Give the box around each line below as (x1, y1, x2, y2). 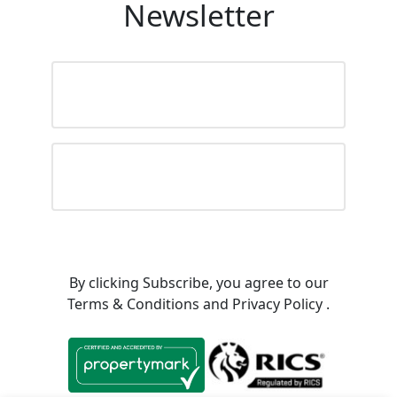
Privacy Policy (232, 293, 326, 314)
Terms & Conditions (67, 293, 199, 314)
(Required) (53, 89, 106, 105)
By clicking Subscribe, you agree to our (68, 272, 329, 292)
